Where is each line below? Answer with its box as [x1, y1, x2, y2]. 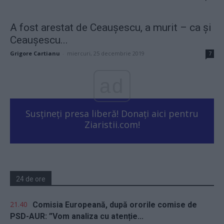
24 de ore [16, 174, 45, 183]
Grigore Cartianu [10, 49, 60, 57]
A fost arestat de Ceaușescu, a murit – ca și [10, 21, 211, 33]
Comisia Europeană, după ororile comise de [32, 199, 197, 209]
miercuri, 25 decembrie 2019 [67, 49, 144, 57]
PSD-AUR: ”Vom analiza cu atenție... [10, 211, 143, 221]
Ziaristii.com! [84, 118, 140, 130]
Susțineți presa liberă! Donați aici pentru [25, 107, 198, 119]
